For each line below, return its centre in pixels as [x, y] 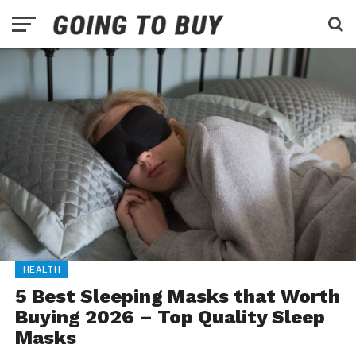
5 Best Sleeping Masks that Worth [177, 296]
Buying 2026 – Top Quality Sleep [170, 317]
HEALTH [42, 269]
